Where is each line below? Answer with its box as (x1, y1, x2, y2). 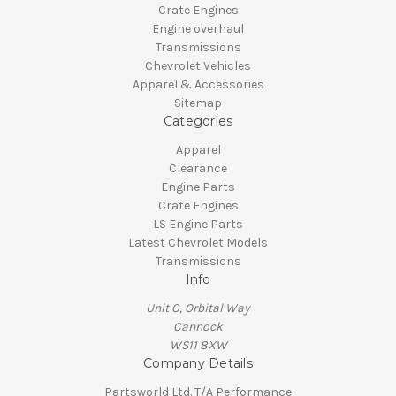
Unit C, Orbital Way (146, 301, 250, 316)
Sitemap (174, 95, 222, 111)
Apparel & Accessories (132, 77, 264, 93)
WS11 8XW (169, 338, 227, 354)
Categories (163, 113, 233, 130)
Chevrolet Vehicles (145, 58, 251, 74)
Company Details (143, 355, 253, 372)
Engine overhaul (152, 21, 244, 37)
